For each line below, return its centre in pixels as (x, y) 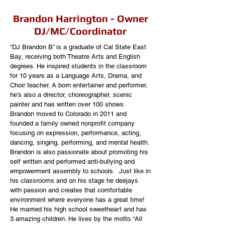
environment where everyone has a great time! (78, 200)
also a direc (40, 95)
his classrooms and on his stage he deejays (74, 181)
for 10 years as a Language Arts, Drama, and (76, 76)
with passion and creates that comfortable (71, 190)
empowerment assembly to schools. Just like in (80, 171)
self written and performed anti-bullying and (72, 161)
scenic (123, 95)
